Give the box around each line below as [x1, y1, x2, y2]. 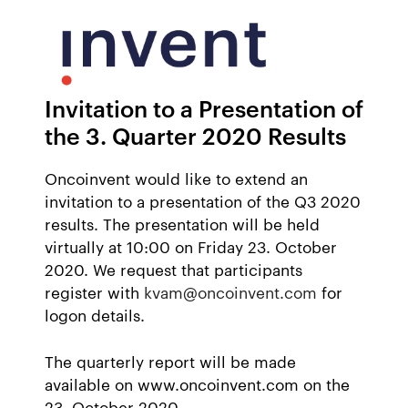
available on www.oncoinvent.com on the [45, 372, 350, 394]
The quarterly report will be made [45, 349, 296, 372]
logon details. [45, 303, 145, 326]
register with [45, 280, 144, 303]
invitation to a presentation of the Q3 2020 [45, 189, 361, 212]
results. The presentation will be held [45, 212, 320, 235]
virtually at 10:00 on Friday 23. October [45, 235, 337, 258]
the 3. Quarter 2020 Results [45, 119, 346, 151]
